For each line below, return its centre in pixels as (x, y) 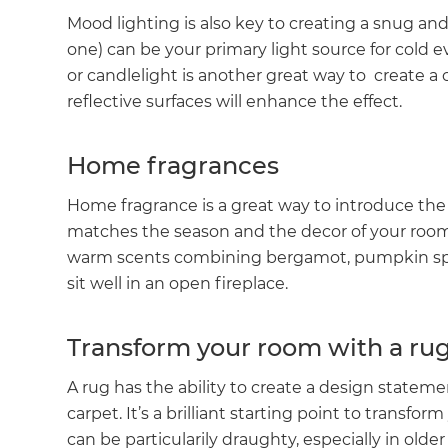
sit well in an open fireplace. (178, 284)
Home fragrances (173, 166)
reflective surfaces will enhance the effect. (235, 102)
